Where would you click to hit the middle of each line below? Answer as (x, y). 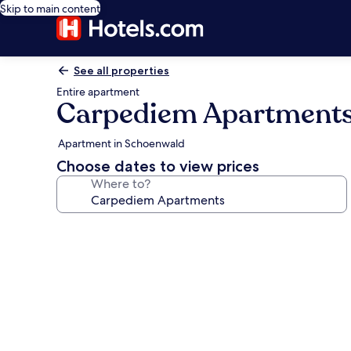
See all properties (121, 71)
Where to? (121, 184)
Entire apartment (98, 92)
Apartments (110, 321)
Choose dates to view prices (158, 166)
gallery (87, 253)
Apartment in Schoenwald (121, 143)
